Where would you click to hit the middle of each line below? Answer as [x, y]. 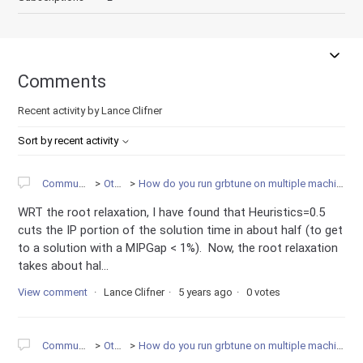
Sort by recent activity [70, 141]
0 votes [264, 292]
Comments [62, 81]
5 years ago [206, 292]
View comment [53, 292]
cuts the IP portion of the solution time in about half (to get [181, 230]
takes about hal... [64, 266]
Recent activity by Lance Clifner [90, 111]
